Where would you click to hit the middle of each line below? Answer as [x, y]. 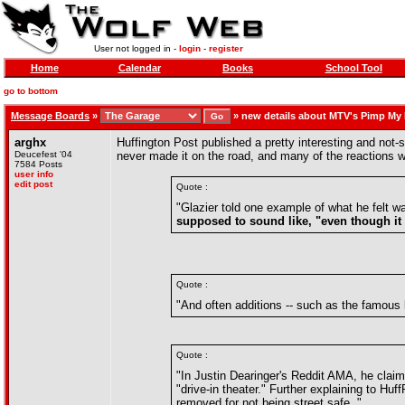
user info [34, 174]
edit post [33, 184]
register [226, 48]
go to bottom [31, 91]
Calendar [139, 68]
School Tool [353, 68]
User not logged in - [136, 48]
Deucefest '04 [43, 154]
